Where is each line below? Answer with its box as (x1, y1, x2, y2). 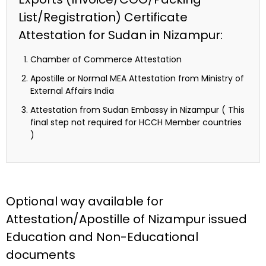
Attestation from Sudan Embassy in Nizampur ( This (30, 104, 245, 116)
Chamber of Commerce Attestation (30, 53, 182, 66)
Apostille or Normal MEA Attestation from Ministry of (30, 72, 244, 85)
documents (6, 246, 75, 264)
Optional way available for (6, 193, 163, 210)
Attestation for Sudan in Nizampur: (18, 27, 223, 44)
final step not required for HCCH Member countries (30, 116, 242, 129)
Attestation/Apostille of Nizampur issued (6, 211, 247, 228)
